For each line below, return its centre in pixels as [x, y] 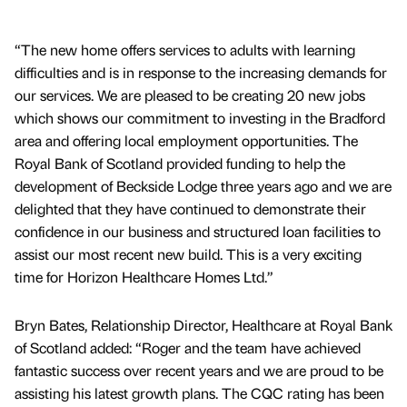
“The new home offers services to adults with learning [185, 50]
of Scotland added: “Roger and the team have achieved [188, 348]
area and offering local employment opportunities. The [186, 141]
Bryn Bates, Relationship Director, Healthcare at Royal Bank [203, 325]
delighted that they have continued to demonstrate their [190, 209]
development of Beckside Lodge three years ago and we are [203, 186]
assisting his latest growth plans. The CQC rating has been [199, 393]
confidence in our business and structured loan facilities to [198, 232]
